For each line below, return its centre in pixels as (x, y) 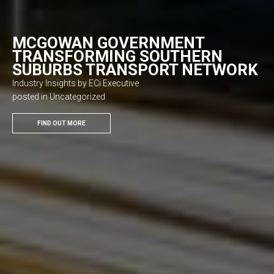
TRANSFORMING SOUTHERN (117, 56)
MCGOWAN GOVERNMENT (108, 43)
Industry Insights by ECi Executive (76, 83)
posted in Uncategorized (59, 97)
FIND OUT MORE (61, 123)
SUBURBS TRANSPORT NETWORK (135, 70)
